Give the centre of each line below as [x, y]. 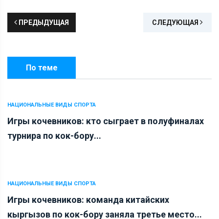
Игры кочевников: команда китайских [88, 199]
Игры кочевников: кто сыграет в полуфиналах [106, 121]
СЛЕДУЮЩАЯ [176, 22]
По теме [42, 67]
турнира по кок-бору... [54, 135]
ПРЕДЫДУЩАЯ [43, 22]
